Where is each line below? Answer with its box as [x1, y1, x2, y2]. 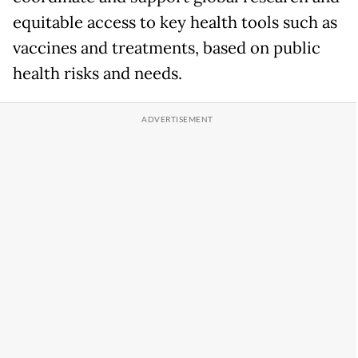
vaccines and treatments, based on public [13, 38, 320, 59]
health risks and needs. [13, 63, 182, 85]
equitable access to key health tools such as [13, 12, 337, 34]
